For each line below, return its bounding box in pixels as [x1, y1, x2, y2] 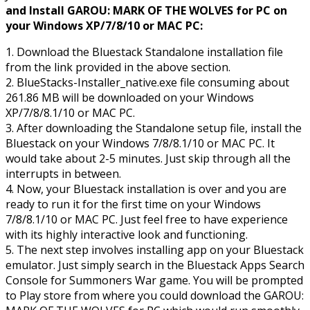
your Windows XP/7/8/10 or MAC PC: [6, 18, 203, 34]
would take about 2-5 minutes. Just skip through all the [6, 151, 291, 167]
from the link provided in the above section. [6, 60, 230, 75]
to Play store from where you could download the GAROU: [6, 288, 304, 304]
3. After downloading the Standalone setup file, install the [6, 120, 302, 136]
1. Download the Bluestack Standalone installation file [6, 44, 283, 60]
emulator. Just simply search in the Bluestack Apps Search [6, 257, 304, 273]
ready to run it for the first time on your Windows [6, 197, 261, 212]
